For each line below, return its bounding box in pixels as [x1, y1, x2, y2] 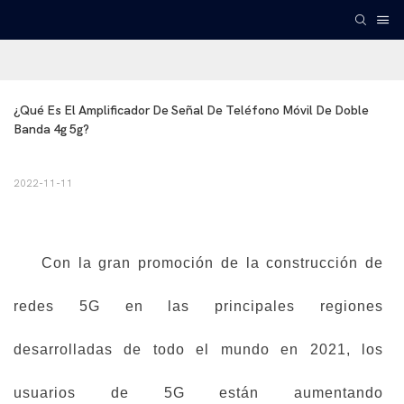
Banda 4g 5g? [14, 122, 89, 138]
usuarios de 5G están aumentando [14, 385, 383, 401]
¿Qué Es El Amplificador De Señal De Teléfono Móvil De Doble [14, 103, 369, 119]
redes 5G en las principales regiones [14, 298, 383, 315]
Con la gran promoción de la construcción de [14, 255, 383, 271]
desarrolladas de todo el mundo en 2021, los [14, 342, 383, 358]
